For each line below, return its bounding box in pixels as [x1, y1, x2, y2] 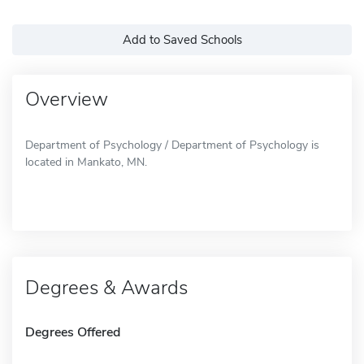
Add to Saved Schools [122, 31, 242, 48]
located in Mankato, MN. [25, 154, 147, 170]
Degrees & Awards [25, 274, 188, 301]
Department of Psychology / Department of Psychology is [25, 136, 319, 153]
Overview [25, 85, 108, 112]
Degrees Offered [25, 323, 120, 341]
